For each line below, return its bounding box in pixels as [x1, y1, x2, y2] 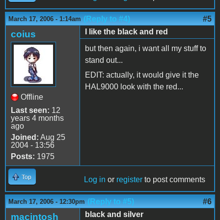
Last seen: [11, 106, 50, 114]
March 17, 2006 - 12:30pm [8, 197, 85, 205]
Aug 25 [39, 133, 65, 141]
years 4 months [11, 113, 64, 122]
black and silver [85, 210, 143, 219]
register [116, 175, 142, 184]
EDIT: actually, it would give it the [85, 70, 199, 79]
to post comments [142, 175, 205, 184]
